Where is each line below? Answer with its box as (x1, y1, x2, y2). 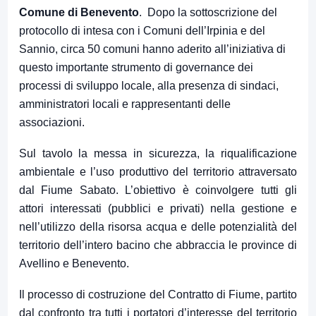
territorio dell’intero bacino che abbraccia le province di (19, 239, 297, 252)
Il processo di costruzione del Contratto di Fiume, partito (19, 288, 297, 301)
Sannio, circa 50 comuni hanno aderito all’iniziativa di (19, 43, 286, 56)
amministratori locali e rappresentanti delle (19, 98, 231, 111)
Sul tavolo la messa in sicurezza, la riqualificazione (19, 147, 297, 160)
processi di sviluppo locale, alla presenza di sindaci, (19, 80, 279, 92)
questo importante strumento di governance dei (19, 61, 253, 74)
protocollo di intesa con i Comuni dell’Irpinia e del (19, 25, 265, 37)
